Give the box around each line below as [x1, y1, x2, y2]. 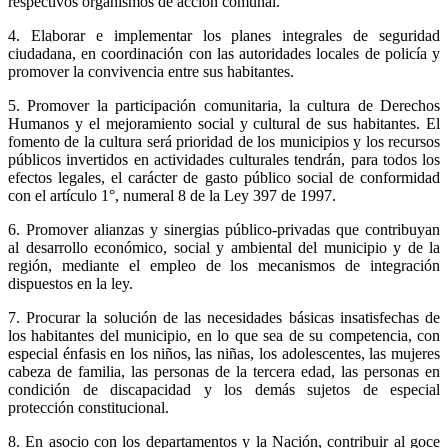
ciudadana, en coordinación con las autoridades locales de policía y [8, 44, 440, 62]
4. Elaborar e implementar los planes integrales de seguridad [8, 26, 440, 44]
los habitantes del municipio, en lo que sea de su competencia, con [8, 326, 440, 344]
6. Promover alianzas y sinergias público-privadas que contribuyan [8, 220, 440, 238]
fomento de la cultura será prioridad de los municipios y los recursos [8, 132, 440, 150]
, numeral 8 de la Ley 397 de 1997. [115, 186, 336, 204]
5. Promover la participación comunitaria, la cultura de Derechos [8, 96, 440, 114]
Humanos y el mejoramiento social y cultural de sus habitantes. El [8, 114, 440, 132]
